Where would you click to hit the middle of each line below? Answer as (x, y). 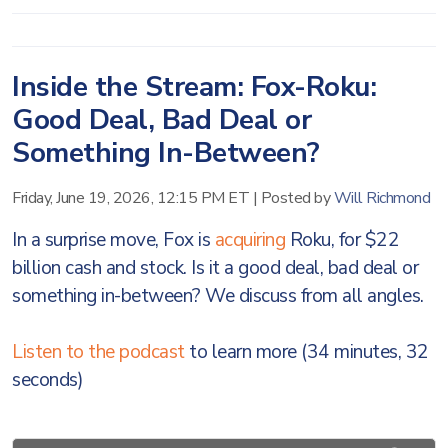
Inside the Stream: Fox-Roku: (194, 87)
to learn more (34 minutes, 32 (306, 352)
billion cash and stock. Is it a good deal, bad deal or (215, 268)
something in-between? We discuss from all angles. (220, 296)
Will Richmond (381, 198)
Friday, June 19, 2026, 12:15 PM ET (130, 198)
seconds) (47, 380)
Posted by (297, 198)
